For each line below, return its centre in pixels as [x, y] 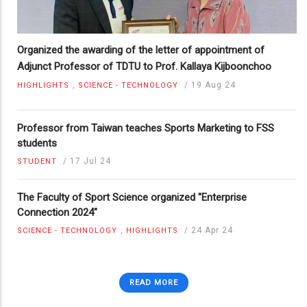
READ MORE [153, 282]
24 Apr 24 [212, 230]
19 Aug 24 [213, 85]
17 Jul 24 [90, 161]
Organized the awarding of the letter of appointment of [141, 50]
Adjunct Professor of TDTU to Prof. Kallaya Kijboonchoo [144, 66]
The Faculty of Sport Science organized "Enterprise [132, 197]
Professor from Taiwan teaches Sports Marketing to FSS [146, 128]
